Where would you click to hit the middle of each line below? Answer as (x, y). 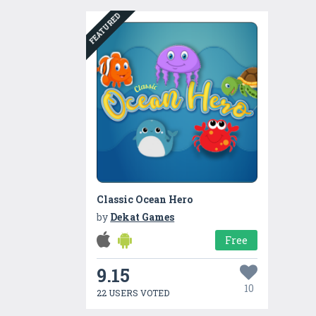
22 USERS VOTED (133, 293)
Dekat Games (142, 217)
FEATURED (105, 29)
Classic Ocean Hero (145, 200)
